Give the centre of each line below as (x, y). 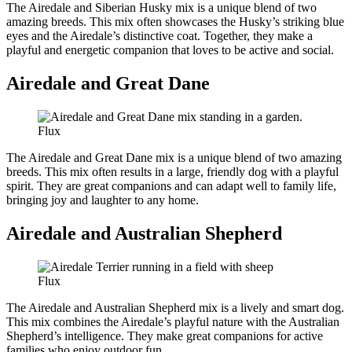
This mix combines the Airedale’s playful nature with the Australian (173, 321)
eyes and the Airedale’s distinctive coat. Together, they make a (159, 36)
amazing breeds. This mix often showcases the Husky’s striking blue (175, 22)
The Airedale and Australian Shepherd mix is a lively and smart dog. (175, 307)
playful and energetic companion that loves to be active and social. (170, 50)
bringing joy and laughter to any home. (103, 200)
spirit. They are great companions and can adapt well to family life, (171, 186)
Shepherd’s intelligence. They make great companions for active (165, 335)
